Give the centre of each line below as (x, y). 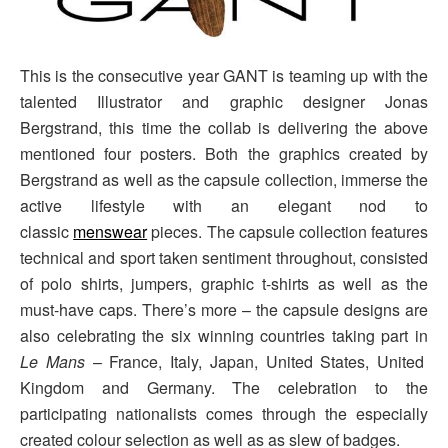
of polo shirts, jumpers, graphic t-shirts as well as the (224, 283)
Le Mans (52, 361)
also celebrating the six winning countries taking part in (224, 335)
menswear (110, 231)
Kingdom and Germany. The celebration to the (224, 387)
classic (47, 231)
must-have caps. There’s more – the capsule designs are (224, 309)
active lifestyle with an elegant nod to (224, 205)
